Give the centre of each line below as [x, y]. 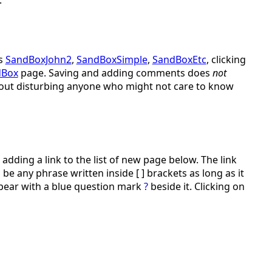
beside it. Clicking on [196, 186]
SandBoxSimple [112, 60]
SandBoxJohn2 [38, 60]
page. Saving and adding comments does [115, 73]
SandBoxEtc [179, 60]
